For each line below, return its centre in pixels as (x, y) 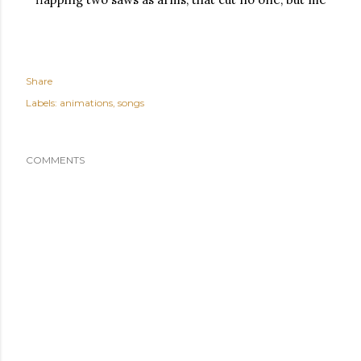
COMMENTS (55, 160)
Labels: (41, 103)
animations (86, 103)
